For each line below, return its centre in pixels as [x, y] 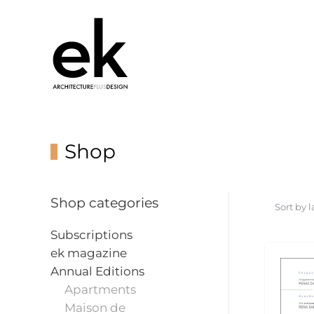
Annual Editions [97, 271]
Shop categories [104, 203]
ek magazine [89, 253]
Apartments [100, 289]
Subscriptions [91, 235]
